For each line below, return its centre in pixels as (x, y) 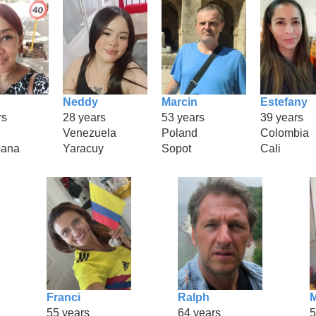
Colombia (285, 133)
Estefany (284, 102)
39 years (282, 117)
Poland (180, 133)
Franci (63, 297)
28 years (84, 117)
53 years (183, 117)
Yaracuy (83, 148)
